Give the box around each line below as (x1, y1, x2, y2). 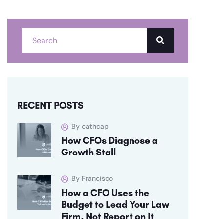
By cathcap (71, 121, 109, 131)
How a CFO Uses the (61, 186, 149, 198)
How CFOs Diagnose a (61, 134, 158, 146)
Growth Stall (61, 146, 116, 158)
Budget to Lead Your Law (61, 198, 169, 210)
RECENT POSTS (17, 99, 84, 111)
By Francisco (71, 174, 113, 183)
